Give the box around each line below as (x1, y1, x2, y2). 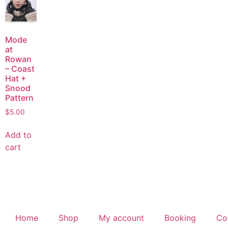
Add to (5, 129, 32, 140)
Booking (164, 212, 196, 223)
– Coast (5, 63, 35, 74)
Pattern (5, 92, 34, 103)
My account (99, 212, 144, 223)
